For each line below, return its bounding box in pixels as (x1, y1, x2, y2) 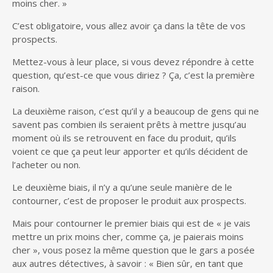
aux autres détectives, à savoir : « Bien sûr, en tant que (12, 257, 243, 269)
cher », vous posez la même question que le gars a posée (12, 243, 255, 256)
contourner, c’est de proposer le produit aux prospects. (12, 194, 246, 207)
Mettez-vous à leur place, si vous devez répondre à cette (12, 55, 254, 68)
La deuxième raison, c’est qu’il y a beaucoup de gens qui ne (12, 104, 259, 117)
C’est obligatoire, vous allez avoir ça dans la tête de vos (12, 19, 246, 32)
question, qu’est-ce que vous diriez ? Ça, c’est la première (12, 68, 255, 81)
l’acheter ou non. (12, 158, 80, 171)
